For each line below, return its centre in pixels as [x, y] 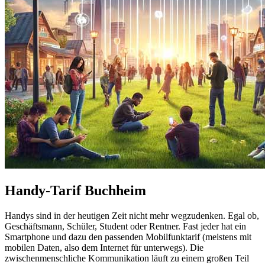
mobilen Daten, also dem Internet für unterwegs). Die [104, 247]
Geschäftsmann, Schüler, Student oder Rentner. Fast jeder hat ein [125, 226]
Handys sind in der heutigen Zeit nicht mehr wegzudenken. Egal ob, [132, 215]
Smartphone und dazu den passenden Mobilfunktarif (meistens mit [128, 237]
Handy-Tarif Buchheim [75, 190]
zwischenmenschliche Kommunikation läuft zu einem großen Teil [127, 258]
